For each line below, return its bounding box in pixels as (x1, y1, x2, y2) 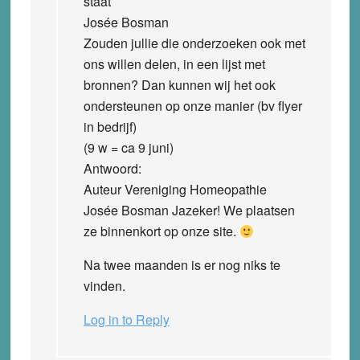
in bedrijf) (83, 117, 137, 136)
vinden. (83, 276, 125, 295)
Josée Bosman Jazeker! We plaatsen (83, 200, 295, 219)
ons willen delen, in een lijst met (83, 54, 265, 73)
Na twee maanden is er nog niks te (83, 255, 280, 274)
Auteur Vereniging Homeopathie (83, 179, 267, 198)
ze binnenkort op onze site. (83, 221, 239, 240)
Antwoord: (83, 158, 141, 178)
